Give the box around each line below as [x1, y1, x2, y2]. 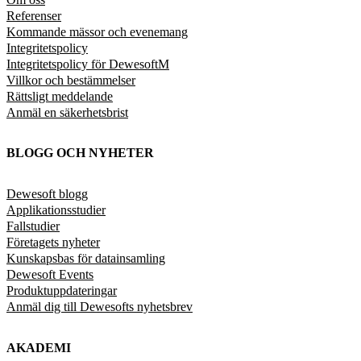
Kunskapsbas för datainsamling [6, 251, 165, 266]
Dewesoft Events [6, 268, 93, 282]
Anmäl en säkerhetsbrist [6, 105, 128, 119]
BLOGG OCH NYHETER [6, 146, 154, 160]
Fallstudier [6, 219, 60, 234]
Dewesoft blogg [6, 187, 88, 201]
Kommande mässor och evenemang [6, 24, 188, 39]
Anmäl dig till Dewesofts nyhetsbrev [6, 300, 193, 314]
